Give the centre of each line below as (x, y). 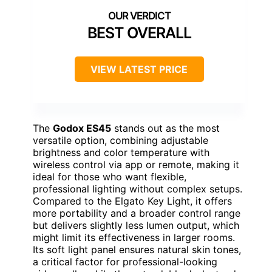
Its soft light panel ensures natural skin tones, (137, 249)
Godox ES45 (82, 128)
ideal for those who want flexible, (110, 176)
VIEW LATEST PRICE (139, 69)
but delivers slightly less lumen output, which (136, 225)
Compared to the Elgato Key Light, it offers (132, 201)
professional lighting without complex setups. (138, 189)
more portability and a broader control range (137, 213)
